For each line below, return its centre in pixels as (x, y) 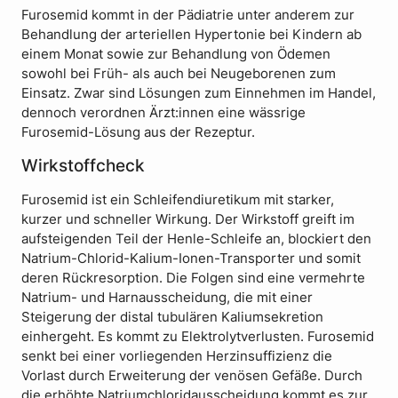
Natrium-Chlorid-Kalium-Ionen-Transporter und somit (191, 258)
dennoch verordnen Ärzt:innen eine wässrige (163, 113)
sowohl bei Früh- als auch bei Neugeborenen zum (179, 74)
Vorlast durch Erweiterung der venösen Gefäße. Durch (192, 375)
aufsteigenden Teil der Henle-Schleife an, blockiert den (196, 239)
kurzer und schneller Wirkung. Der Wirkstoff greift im (188, 219)
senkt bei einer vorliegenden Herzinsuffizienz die (177, 356)
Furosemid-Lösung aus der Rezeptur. (140, 133)
